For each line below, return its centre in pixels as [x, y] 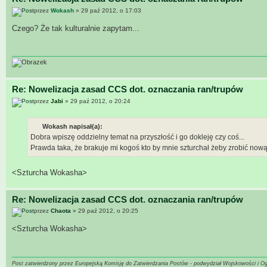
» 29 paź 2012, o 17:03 [108, 10]
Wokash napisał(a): [72, 126]
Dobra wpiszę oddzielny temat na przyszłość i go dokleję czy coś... [137, 137]
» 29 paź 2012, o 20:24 [97, 101]
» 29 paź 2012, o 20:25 [105, 211]
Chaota [61, 211]
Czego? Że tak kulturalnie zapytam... [76, 28]
